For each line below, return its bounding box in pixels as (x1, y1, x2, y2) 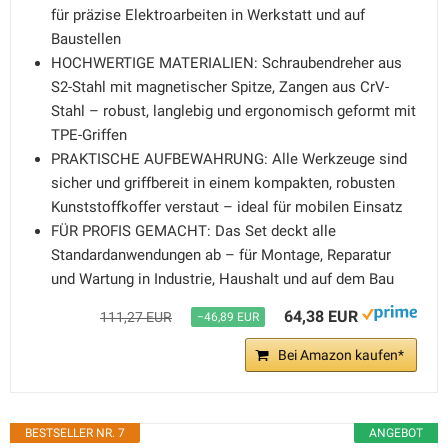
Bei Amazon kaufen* (278, 347, 404, 363)
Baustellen (51, 30, 121, 48)
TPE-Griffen (51, 126, 127, 144)
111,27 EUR (100, 309, 172, 325)
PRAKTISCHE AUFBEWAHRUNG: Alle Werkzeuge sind (51, 150, 407, 168)
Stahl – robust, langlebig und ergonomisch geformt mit (51, 102, 416, 120)
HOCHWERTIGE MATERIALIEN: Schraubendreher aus (51, 54, 402, 72)
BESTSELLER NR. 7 (25, 426, 125, 440)
